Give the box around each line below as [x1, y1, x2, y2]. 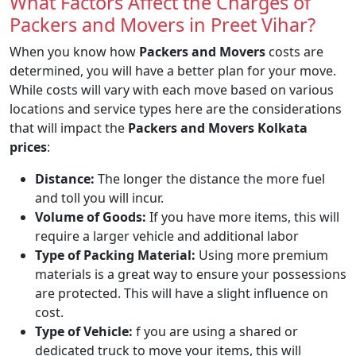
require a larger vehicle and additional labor [35, 226, 299, 245]
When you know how [10, 42, 136, 60]
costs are [269, 42, 323, 60]
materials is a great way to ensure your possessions [35, 265, 346, 283]
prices [10, 137, 47, 156]
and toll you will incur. [35, 188, 164, 207]
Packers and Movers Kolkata [128, 118, 308, 137]
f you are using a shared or [133, 322, 298, 340]
